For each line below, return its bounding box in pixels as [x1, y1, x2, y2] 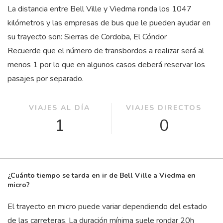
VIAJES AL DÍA [29, 103, 90, 112]
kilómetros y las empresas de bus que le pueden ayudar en [7, 17, 211, 28]
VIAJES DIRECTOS [126, 103, 202, 112]
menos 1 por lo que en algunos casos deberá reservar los [7, 59, 205, 70]
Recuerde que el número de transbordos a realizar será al [7, 45, 204, 56]
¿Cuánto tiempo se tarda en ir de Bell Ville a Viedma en [7, 171, 196, 180]
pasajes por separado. [7, 73, 84, 84]
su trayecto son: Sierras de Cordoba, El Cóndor [7, 31, 167, 42]
